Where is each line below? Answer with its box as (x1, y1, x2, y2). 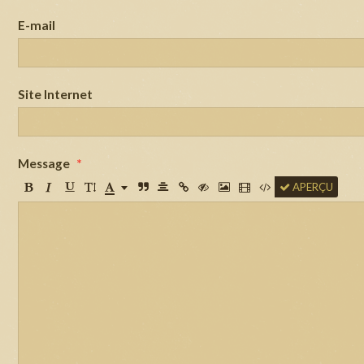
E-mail (18, 17, 55, 32)
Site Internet (18, 86, 93, 102)
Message (18, 155, 70, 171)
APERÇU (289, 180, 333, 193)
